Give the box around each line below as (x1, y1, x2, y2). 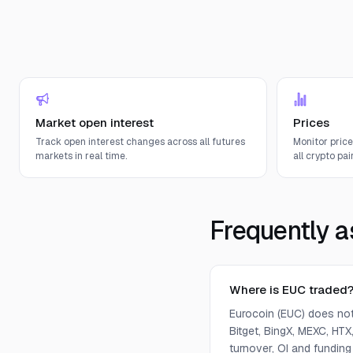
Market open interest (35, 115, 154, 130)
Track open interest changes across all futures (35, 136, 245, 148)
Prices (293, 115, 329, 130)
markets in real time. (35, 150, 127, 162)
